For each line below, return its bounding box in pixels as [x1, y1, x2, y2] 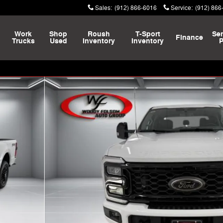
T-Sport [135, 29, 160, 39]
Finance [176, 33, 204, 42]
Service [171, 4, 191, 12]
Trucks [11, 36, 35, 46]
